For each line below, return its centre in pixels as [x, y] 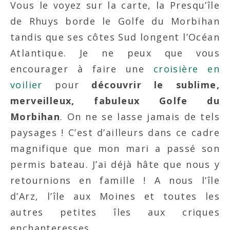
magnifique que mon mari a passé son [115, 148]
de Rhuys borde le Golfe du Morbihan [115, 21]
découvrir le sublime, [156, 85]
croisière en [186, 69]
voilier [26, 85]
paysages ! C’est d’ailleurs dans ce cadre [115, 132]
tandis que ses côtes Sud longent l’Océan [115, 37]
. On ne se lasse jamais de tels [140, 117]
